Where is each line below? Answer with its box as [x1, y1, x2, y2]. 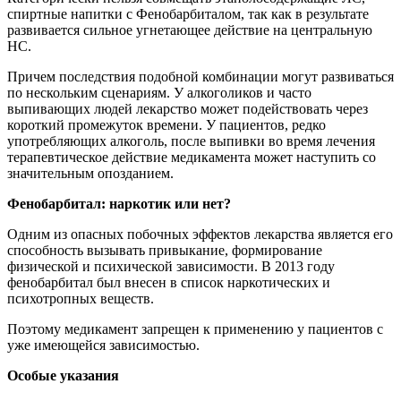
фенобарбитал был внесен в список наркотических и [7, 275, 330, 291]
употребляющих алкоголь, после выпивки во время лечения [7, 133, 375, 149]
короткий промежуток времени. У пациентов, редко [7, 117, 326, 133]
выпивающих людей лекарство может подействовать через [7, 101, 368, 117]
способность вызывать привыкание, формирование [7, 243, 322, 259]
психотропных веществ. [7, 291, 154, 307]
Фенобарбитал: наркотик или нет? [7, 196, 231, 212]
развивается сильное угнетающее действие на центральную [7, 22, 372, 38]
